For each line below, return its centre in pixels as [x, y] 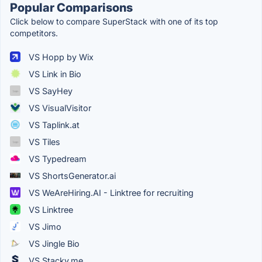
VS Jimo [44, 226]
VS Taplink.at [53, 125]
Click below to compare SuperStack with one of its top [114, 21]
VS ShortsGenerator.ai [71, 175]
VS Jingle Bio [53, 243]
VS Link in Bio [54, 74]
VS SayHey [49, 91]
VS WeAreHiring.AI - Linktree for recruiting [110, 192]
